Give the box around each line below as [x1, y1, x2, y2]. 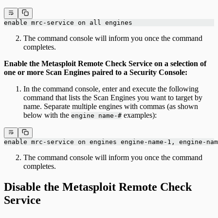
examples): [122, 110, 157, 119]
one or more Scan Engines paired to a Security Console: [4, 68, 187, 76]
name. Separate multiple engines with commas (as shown [23, 102, 198, 110]
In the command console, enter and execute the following [23, 84, 199, 93]
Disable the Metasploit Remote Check [4, 180, 192, 193]
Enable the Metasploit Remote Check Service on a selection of [4, 59, 206, 68]
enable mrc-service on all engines [4, 18, 132, 26]
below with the [23, 110, 71, 119]
